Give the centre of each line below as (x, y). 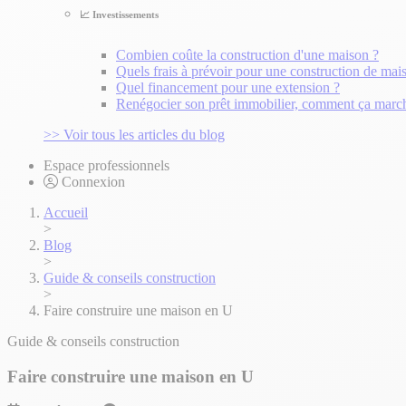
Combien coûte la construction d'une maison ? (247, 54)
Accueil (66, 212)
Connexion (93, 181)
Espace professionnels (106, 165)
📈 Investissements (119, 14)
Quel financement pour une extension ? (228, 87)
